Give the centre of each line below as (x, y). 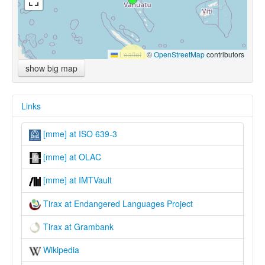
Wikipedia (60, 250)
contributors (224, 54)
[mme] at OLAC (71, 156)
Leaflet (130, 54)
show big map (51, 68)
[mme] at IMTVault (76, 180)
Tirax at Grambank (77, 226)
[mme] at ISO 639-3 (79, 134)
